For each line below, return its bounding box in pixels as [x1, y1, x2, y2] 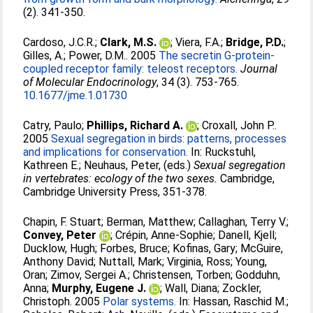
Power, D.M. [68, 49, 126, 62]
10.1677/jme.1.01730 [23, 89, 128, 102]
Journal [240, 62, 278, 75]
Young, [235, 255, 268, 268]
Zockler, [222, 282, 262, 295]
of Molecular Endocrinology [23, 75, 157, 89]
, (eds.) [159, 159, 194, 172]
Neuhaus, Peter [84, 159, 159, 172]
